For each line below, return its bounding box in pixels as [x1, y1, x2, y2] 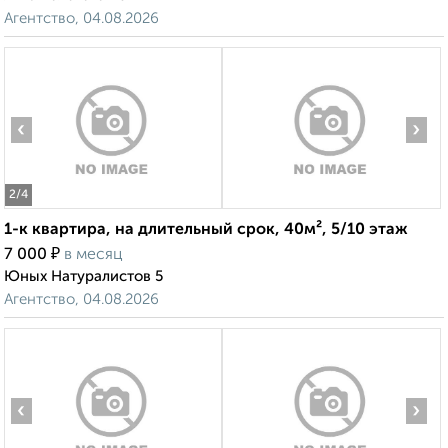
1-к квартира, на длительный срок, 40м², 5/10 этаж [4, 222, 408, 239]
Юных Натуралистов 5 [4, 269, 163, 285]
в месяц [64, 247, 123, 264]
